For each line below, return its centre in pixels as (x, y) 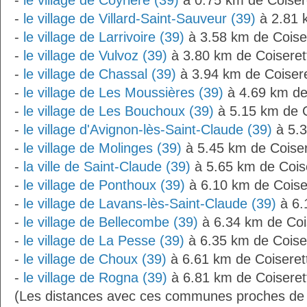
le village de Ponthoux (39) (104, 185)
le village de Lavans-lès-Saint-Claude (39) (150, 204)
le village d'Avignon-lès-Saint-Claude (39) (148, 130)
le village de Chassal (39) (100, 74)
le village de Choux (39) (95, 259)
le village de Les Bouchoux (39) (119, 111)
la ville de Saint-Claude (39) (107, 167)
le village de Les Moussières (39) (123, 93)
